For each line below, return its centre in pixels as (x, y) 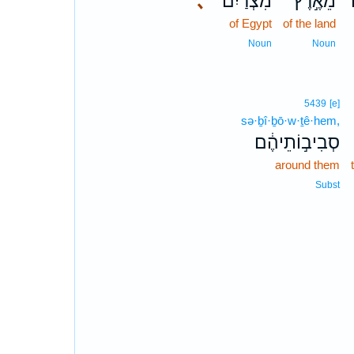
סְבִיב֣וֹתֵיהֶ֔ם (298, 142)
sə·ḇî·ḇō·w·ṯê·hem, (291, 121)
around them (308, 165)
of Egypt (251, 23)
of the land (310, 23)
